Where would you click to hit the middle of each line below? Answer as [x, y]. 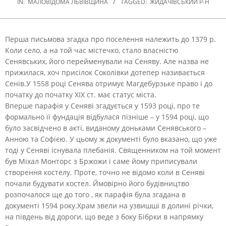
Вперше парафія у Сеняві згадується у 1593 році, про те [102, 105]
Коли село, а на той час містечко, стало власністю [92, 50]
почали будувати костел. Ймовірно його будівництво [97, 183]
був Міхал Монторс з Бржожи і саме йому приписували [101, 161]
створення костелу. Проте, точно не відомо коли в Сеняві [105, 172]
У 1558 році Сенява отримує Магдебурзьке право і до [119, 83]
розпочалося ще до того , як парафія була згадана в [95, 194]
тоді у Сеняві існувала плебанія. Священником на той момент [113, 150]
